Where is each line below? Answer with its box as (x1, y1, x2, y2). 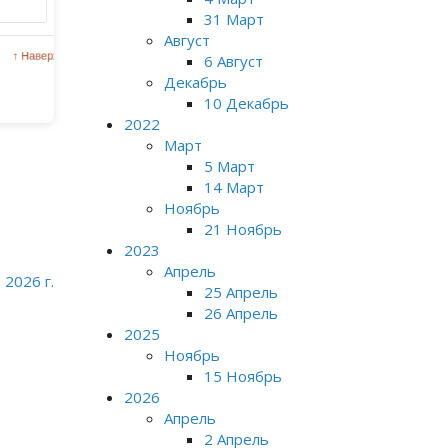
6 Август (203, 51, 263, 71)
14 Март (203, 177, 264, 197)
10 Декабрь (203, 93, 289, 113)
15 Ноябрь (203, 366, 282, 386)
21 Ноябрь (203, 219, 282, 239)
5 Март (203, 156, 255, 176)
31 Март (203, 9, 264, 29)
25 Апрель (203, 282, 278, 302)
